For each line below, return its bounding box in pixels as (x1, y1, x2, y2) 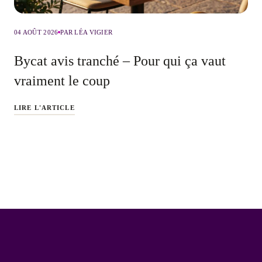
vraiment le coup (14, 73, 110, 88)
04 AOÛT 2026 (14, 28, 58, 36)
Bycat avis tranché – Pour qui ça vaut (14, 53, 226, 68)
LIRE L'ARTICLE (14, 104, 75, 111)
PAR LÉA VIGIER (60, 28, 113, 36)
